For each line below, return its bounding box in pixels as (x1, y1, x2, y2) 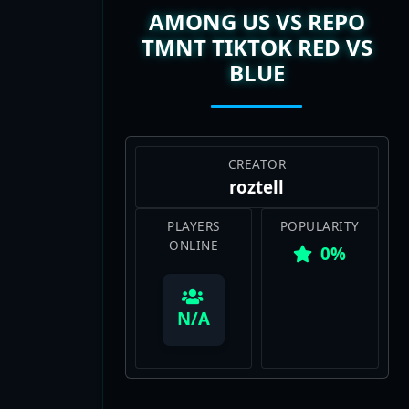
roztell (229, 148, 285, 172)
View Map (230, 383, 284, 401)
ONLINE (169, 209, 219, 227)
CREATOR (227, 128, 287, 146)
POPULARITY (279, 190, 360, 208)
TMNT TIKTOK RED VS (141, 5, 372, 36)
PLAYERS (167, 190, 220, 208)
